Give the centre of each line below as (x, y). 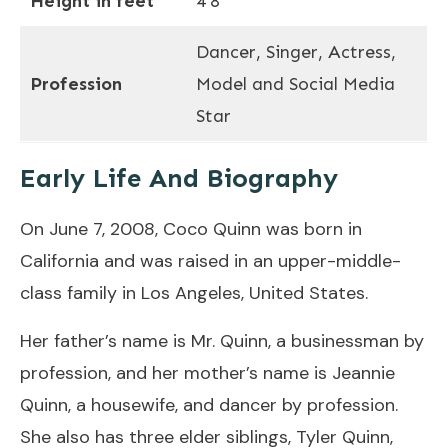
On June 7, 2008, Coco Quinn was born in (191, 228)
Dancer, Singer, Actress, (296, 51)
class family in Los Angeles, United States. (194, 292)
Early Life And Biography (179, 178)
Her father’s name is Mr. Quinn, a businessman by (222, 340)
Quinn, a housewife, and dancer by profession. (209, 404)
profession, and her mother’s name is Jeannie (207, 372)
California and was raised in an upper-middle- (210, 260)
